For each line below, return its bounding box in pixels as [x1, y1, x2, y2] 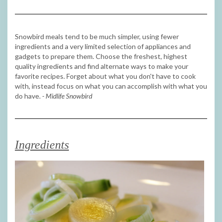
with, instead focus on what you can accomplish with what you [15, 81, 207, 90]
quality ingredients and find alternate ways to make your [15, 61, 188, 70]
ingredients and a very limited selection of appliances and [15, 42, 191, 51]
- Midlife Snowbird [42, 91, 92, 100]
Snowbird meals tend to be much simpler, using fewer [15, 32, 179, 41]
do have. [15, 91, 42, 100]
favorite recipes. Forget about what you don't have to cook [15, 71, 196, 80]
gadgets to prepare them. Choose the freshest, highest [15, 52, 187, 60]
